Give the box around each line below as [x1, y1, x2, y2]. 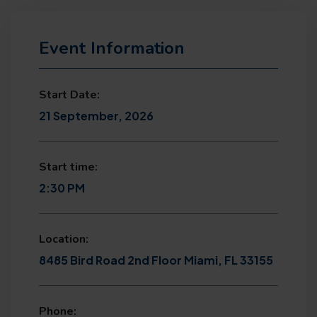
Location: [39, 231, 88, 247]
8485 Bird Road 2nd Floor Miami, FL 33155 [39, 252, 273, 267]
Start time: [39, 158, 98, 175]
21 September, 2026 [39, 108, 154, 123]
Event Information [39, 36, 185, 59]
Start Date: [39, 86, 100, 103]
